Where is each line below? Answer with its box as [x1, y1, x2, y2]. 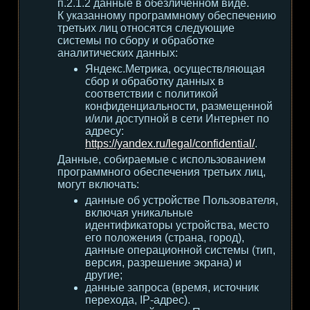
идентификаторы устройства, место [85, 219, 269, 231]
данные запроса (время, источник [85, 282, 259, 293]
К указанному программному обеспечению [57, 10, 276, 21]
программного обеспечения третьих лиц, [57, 166, 266, 178]
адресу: [85, 125, 124, 137]
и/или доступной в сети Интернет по [85, 113, 269, 125]
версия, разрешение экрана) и [85, 257, 241, 268]
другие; [85, 269, 122, 281]
